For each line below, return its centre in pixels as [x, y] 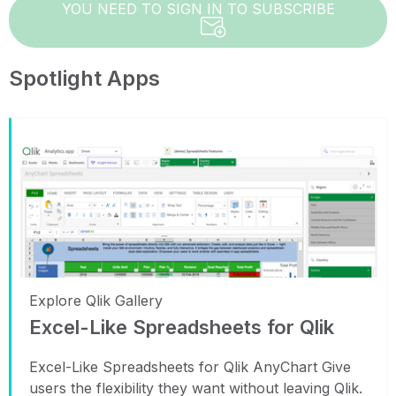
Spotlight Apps [84, 78]
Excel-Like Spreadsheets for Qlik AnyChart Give [190, 366]
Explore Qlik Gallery [96, 300]
